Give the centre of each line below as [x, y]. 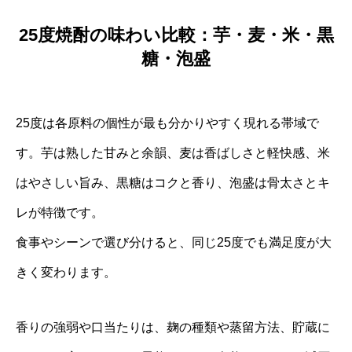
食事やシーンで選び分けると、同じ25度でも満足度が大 [174, 243]
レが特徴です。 [60, 213]
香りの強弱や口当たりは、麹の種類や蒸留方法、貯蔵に [173, 328]
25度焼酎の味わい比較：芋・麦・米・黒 [176, 35]
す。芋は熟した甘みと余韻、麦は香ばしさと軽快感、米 [173, 153]
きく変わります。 [66, 273]
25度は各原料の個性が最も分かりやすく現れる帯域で [167, 123]
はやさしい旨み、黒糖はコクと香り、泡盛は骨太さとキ [173, 183]
